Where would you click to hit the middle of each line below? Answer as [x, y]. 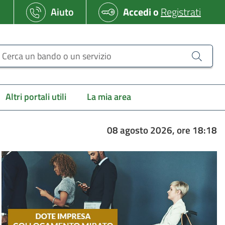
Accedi [137, 12]
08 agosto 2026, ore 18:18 [162, 130]
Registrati [181, 12]
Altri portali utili [36, 97]
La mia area [109, 97]
